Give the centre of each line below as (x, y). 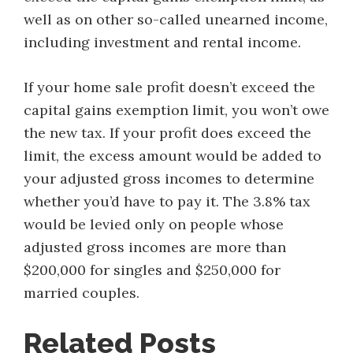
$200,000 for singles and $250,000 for (152, 270)
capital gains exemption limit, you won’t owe (176, 110)
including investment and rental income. (162, 42)
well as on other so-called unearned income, (176, 19)
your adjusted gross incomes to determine (169, 178)
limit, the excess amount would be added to (173, 156)
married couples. (82, 293)
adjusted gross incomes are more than (155, 247)
